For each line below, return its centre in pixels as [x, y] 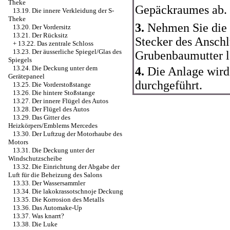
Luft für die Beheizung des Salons [55, 175]
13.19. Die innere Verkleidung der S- [63, 11]
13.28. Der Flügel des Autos [51, 109]
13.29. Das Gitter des [42, 117]
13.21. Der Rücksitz [40, 35]
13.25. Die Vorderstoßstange [52, 84]
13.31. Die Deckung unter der [54, 150]
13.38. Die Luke [35, 224]
